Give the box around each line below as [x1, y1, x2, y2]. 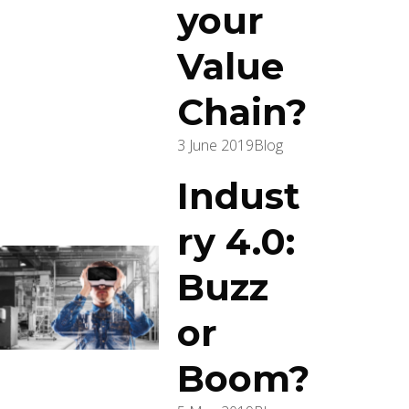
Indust [177, 173, 301, 218]
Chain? [177, 89, 308, 134]
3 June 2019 [177, 135, 255, 155]
